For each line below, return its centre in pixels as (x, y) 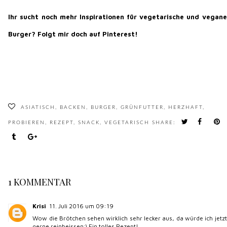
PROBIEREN (27, 123)
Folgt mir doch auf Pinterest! (88, 34)
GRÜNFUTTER (142, 108)
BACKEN (73, 108)
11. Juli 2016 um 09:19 (82, 206)
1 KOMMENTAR (40, 182)
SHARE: (165, 123)
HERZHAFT (186, 108)
